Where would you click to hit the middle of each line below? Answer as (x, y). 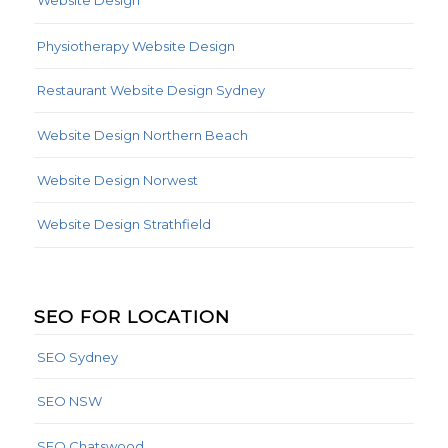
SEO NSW (69, 400)
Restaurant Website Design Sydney (150, 89)
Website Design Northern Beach (142, 134)
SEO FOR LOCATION (131, 316)
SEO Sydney (77, 356)
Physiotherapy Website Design (135, 45)
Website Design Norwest (117, 179)
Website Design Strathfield (123, 224)
